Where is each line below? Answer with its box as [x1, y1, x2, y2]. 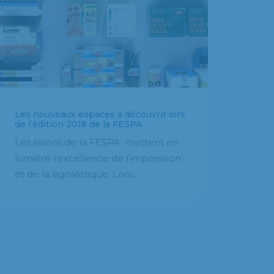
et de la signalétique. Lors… [15, 168, 139, 180]
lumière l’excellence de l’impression [15, 152, 181, 164]
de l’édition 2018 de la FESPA [15, 118, 142, 130]
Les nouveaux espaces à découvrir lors [15, 108, 185, 120]
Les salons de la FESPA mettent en [15, 136, 179, 148]
